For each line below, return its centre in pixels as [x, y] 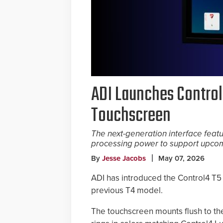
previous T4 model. [127, 190]
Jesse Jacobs [124, 158]
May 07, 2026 [181, 158]
